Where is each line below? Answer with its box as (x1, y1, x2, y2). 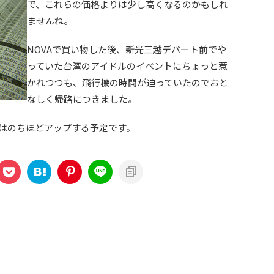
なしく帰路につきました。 (27, 92, 137, 105)
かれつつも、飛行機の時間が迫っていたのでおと (27, 76, 228, 89)
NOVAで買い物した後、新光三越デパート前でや (27, 43, 226, 56)
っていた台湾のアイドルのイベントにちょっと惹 (27, 59, 228, 72)
